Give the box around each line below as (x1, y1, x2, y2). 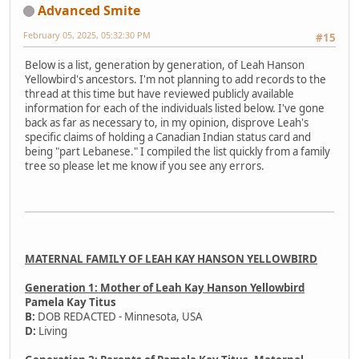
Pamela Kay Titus (25, 294, 116, 309)
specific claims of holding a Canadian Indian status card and (25, 129, 311, 144)
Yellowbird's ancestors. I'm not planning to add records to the (25, 71, 326, 87)
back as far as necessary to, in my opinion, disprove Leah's (25, 115, 309, 130)
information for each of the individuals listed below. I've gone (25, 100, 325, 115)
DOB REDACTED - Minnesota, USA (35, 309, 203, 324)
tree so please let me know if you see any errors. (25, 158, 264, 173)
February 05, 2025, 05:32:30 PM (23, 28, 151, 41)
